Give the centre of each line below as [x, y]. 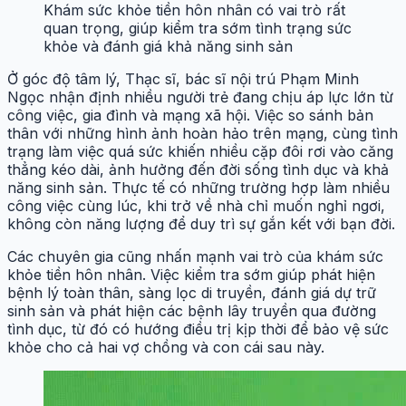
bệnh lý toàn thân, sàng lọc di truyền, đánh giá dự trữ [192, 292]
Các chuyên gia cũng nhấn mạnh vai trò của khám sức [195, 256]
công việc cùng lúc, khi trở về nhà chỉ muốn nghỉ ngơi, [196, 205]
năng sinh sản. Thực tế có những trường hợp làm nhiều [198, 187]
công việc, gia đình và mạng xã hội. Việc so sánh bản [190, 115]
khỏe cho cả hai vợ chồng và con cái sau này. [166, 347]
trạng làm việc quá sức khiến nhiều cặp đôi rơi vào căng [200, 151]
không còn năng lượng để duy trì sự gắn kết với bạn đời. [201, 223]
